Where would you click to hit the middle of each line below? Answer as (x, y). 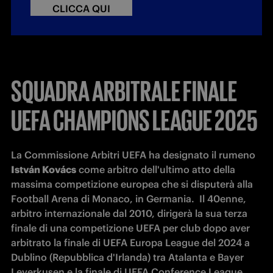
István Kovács (44, 170)
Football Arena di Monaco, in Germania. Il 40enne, (129, 199)
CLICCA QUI (81, 9)
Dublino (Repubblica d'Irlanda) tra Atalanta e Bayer (127, 257)
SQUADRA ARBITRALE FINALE (124, 89)
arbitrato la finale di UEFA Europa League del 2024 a (130, 243)
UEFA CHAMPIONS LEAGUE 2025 (134, 119)
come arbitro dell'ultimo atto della (156, 170)
